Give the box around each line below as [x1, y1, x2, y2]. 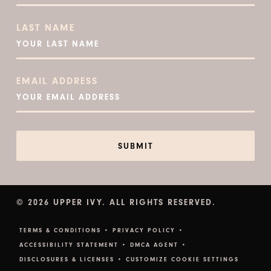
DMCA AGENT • [129, 241, 187, 249]
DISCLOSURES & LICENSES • [19, 256, 123, 263]
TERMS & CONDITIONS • [19, 227, 109, 234]
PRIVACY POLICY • [112, 227, 184, 234]
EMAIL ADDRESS [16, 76, 98, 87]
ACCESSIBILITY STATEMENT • [19, 241, 127, 249]
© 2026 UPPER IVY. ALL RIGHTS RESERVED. [16, 197, 216, 207]
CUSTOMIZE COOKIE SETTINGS [125, 256, 239, 263]
